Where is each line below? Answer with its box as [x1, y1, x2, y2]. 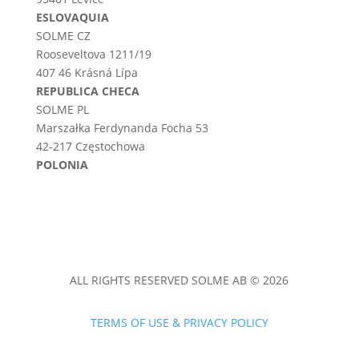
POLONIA [35, 157, 88, 173]
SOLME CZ [35, 28, 91, 44]
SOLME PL [35, 102, 89, 118]
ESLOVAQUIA [35, 10, 109, 26]
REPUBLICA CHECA [35, 83, 139, 99]
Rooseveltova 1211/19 [35, 46, 151, 63]
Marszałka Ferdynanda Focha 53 [35, 120, 208, 136]
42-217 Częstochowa [35, 139, 145, 155]
